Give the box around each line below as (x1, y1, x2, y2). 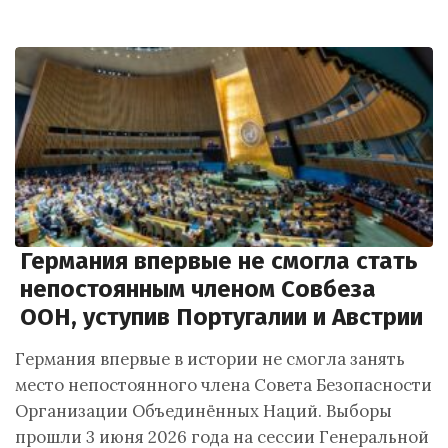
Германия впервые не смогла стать (20, 247, 417, 275)
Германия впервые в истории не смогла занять (15, 348, 405, 370)
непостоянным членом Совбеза (20, 275, 376, 303)
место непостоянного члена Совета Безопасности (15, 374, 432, 396)
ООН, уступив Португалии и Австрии (20, 303, 423, 331)
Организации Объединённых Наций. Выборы (15, 400, 392, 422)
